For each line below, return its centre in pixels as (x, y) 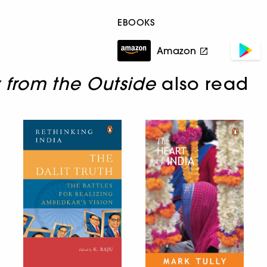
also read (202, 83)
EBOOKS (136, 22)
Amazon (177, 50)
